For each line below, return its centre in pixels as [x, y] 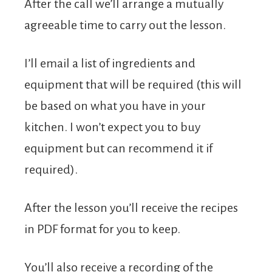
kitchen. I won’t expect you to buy [112, 127]
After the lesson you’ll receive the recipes [131, 207]
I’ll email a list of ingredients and [110, 63]
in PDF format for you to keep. [102, 229]
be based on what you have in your [115, 105]
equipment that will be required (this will [133, 84]
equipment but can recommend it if [118, 148]
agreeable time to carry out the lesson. [125, 25]
